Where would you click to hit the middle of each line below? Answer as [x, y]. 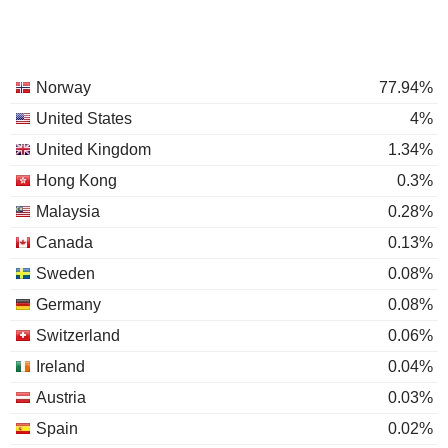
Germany [68, 304]
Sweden [65, 273]
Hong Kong [76, 180]
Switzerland [78, 335]
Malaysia [68, 211]
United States [84, 118]
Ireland [60, 366]
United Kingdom [93, 149]
